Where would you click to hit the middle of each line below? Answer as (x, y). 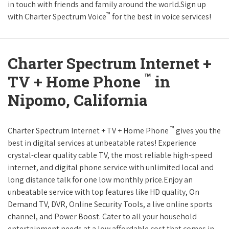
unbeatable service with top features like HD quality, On (104, 192)
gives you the (198, 131)
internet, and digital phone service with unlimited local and (111, 168)
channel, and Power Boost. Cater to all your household (102, 217)
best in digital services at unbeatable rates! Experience (102, 143)
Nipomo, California (78, 100)
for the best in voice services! (161, 17)
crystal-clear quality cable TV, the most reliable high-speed (110, 155)
